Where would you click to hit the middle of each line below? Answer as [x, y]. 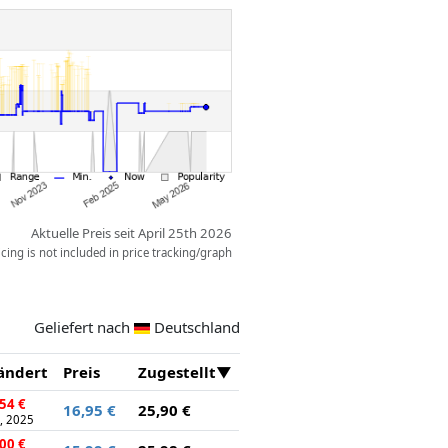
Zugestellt [176, 371]
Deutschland [196, 326]
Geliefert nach [84, 326]
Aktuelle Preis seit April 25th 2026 [132, 233]
